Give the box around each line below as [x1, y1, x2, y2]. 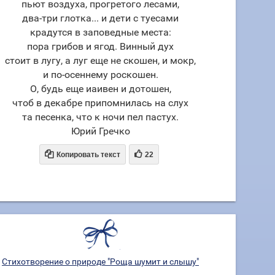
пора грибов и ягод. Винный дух [27, 41, 174, 52]
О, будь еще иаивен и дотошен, [29, 83, 171, 95]
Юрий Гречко [71, 125, 130, 137]
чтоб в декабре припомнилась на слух [12, 97, 188, 109]
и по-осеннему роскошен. [42, 69, 158, 80]
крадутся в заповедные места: [29, 26, 171, 38]
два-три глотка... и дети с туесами [22, 12, 179, 24]
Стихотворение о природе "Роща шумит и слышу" [2, 257, 199, 266]
